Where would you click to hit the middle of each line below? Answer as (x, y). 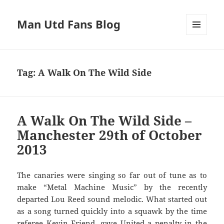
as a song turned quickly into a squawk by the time (112, 211)
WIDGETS (200, 56)
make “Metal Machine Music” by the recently (112, 187)
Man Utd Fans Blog (69, 24)
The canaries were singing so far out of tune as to (112, 175)
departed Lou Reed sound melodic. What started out (112, 199)
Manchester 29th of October (110, 135)
